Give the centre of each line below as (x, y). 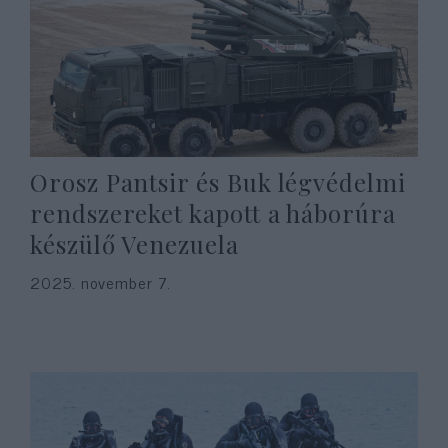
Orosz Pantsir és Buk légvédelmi (218, 182)
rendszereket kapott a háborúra (213, 213)
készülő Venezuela (134, 244)
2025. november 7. (100, 282)
